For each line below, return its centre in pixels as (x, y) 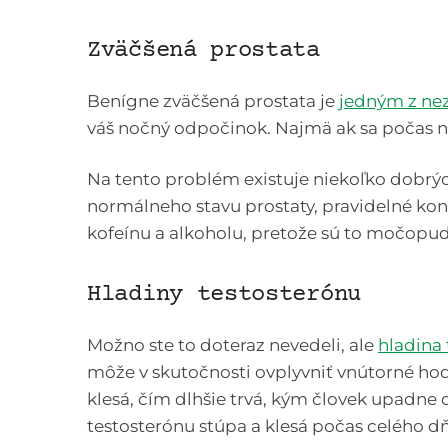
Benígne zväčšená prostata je (213, 100)
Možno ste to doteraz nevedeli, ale (232, 344)
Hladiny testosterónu (224, 294)
